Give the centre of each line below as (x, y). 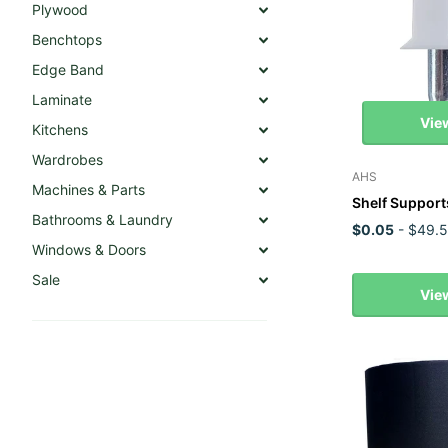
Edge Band (68, 69)
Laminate (62, 99)
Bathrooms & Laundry (102, 219)
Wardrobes (67, 159)
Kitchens (60, 129)
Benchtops (67, 39)
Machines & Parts (88, 189)
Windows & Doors (89, 249)
